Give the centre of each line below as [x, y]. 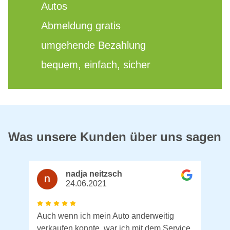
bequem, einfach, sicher [96, 65]
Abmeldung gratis [81, 26]
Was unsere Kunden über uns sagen [115, 137]
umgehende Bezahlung [93, 45]
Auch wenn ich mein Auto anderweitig [106, 216]
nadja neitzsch [94, 174]
